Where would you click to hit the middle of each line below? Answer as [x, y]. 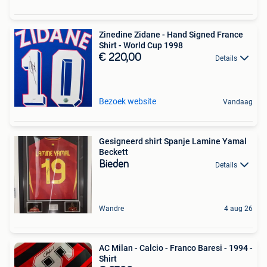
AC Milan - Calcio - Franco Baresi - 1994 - [176, 248]
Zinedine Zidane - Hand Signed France [171, 35]
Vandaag [238, 102]
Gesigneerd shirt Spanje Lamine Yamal [173, 141]
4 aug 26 [238, 209]
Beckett [114, 152]
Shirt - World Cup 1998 [141, 45]
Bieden [114, 164]
